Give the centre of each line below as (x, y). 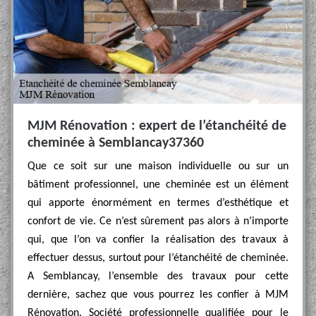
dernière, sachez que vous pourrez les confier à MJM (158, 295)
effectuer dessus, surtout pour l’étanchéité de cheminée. (158, 258)
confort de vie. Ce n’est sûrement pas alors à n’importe (158, 221)
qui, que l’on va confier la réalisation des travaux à (158, 240)
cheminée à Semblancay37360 (116, 143)
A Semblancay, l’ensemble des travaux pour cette (158, 276)
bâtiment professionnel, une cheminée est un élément (158, 185)
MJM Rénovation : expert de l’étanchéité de (157, 126)
